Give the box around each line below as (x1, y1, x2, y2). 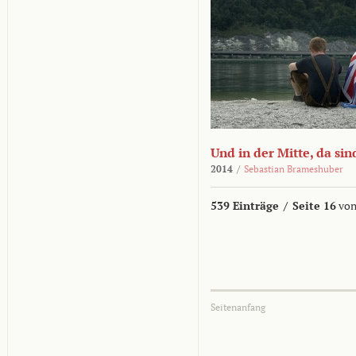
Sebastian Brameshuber (244, 163, 343, 175)
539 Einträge (211, 198, 279, 213)
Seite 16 (292, 198, 336, 213)
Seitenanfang (211, 301, 265, 313)
